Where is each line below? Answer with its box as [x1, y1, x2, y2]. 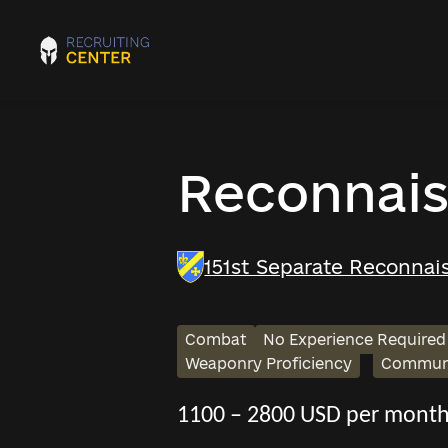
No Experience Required [263, 331, 446, 348]
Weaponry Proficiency [185, 355, 352, 372]
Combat [185, 331, 247, 348]
